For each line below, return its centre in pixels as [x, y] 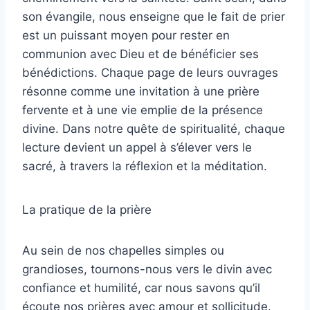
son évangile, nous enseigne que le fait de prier [154, 16]
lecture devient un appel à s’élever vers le [137, 147]
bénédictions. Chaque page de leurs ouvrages [150, 72]
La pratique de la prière [87, 209]
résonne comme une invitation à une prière [141, 91]
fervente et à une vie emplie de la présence [143, 110]
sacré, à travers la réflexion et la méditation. [145, 166]
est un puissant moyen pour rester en [126, 35]
